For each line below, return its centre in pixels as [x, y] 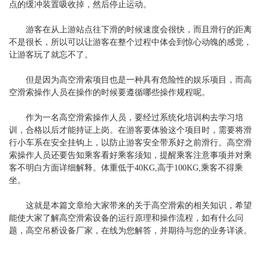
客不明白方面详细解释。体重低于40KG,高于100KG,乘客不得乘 [126, 168]
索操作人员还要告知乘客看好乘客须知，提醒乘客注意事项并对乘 [130, 156]
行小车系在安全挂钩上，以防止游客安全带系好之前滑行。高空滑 [130, 143]
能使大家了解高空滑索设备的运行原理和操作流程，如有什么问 [126, 218]
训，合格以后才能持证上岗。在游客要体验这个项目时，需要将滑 [130, 130]
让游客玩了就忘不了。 [51, 55]
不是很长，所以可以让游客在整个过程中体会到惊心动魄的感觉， [130, 42]
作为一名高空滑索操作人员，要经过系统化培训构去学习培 [126, 118]
